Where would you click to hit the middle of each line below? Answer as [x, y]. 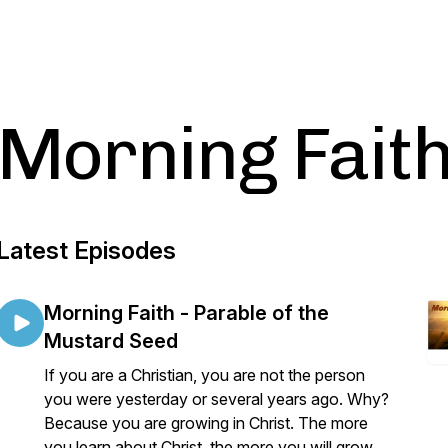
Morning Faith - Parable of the [186, 313]
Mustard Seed [111, 341]
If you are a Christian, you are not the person [204, 375]
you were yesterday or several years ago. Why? [216, 399]
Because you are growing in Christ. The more [206, 423]
